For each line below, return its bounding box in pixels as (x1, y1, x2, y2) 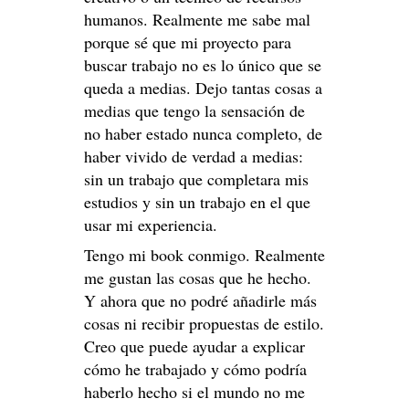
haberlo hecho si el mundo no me (84, 381, 305, 404)
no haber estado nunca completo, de (84, 122, 322, 145)
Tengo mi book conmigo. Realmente (84, 244, 325, 267)
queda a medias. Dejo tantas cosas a (84, 77, 322, 100)
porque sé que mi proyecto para (84, 31, 291, 54)
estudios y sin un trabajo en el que (84, 191, 310, 214)
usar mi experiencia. (84, 214, 217, 236)
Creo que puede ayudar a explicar (84, 335, 305, 358)
